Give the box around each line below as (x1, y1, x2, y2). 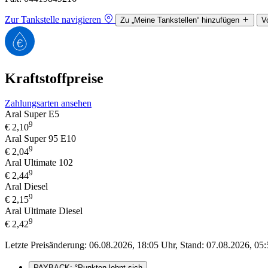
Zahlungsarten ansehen (5, 98, 92, 109)
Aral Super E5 (5, 109, 59, 120)
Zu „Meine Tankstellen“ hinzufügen (120, 15, 239, 25)
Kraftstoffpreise (5, 70, 103, 86)
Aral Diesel (5, 181, 48, 192)
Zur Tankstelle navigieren (5, 14, 101, 25)
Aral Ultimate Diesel (5, 205, 83, 216)
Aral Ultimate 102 (5, 157, 73, 168)
